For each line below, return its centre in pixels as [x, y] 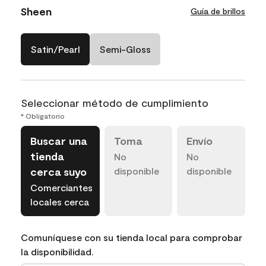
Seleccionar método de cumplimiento [115, 102]
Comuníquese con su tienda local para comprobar [132, 237]
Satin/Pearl [55, 49]
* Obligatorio [43, 115]
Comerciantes [61, 187]
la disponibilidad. [57, 251]
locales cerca [60, 201]
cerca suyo [58, 171]
